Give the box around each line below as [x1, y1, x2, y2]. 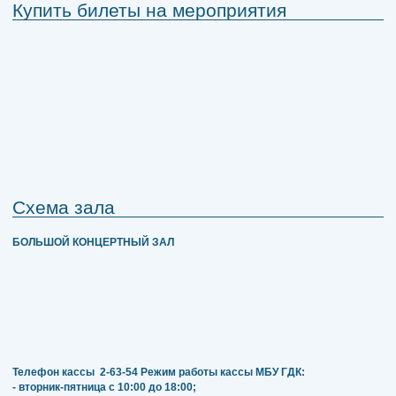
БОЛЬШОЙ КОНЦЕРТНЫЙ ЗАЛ [12, 237, 174, 248]
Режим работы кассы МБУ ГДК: [141, 367, 305, 378]
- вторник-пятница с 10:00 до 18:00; [12, 382, 196, 393]
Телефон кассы [12, 367, 100, 378]
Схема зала [12, 196, 115, 217]
